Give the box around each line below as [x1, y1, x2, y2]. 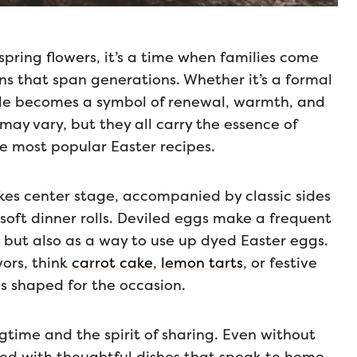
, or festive [243, 254, 317, 272]
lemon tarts [161, 254, 243, 272]
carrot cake [72, 254, 153, 272]
